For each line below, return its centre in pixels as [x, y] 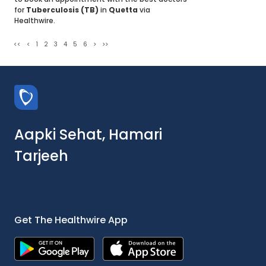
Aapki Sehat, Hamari [88, 135]
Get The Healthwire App [71, 220]
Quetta [123, 10]
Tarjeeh [41, 156]
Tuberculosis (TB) [62, 10]
